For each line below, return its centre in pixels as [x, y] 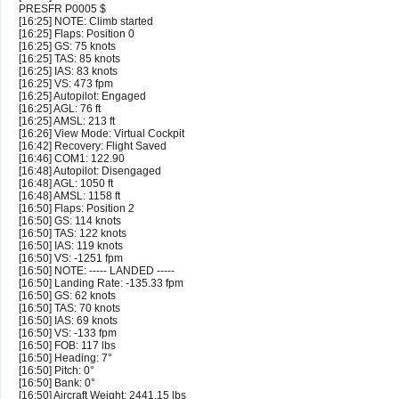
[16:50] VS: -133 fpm [68, 334]
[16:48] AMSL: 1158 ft [69, 196]
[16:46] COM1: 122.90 [72, 159]
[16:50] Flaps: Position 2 [77, 209]
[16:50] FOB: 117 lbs [67, 346]
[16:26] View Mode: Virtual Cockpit [102, 134]
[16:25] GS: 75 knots [67, 47]
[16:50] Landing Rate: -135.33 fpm [101, 284]
